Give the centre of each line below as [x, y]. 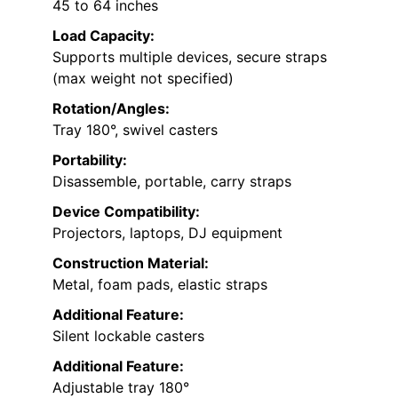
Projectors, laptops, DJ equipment [167, 232]
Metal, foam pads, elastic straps [160, 284]
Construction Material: [131, 263]
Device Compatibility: [126, 211]
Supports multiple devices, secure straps [190, 56]
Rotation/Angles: [111, 108]
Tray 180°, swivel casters [135, 129]
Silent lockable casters [128, 335]
